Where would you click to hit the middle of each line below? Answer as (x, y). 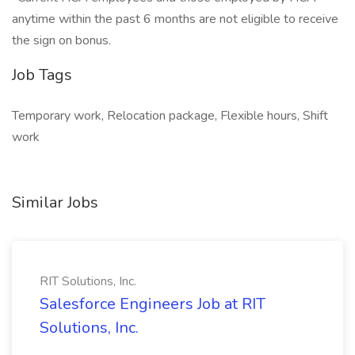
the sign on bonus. (61, 40)
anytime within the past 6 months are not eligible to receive (175, 19)
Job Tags (42, 75)
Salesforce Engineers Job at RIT (153, 304)
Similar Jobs (55, 202)
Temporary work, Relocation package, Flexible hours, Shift (170, 116)
